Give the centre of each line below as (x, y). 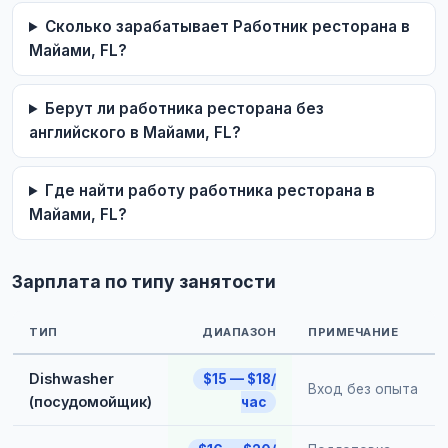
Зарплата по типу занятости (144, 281)
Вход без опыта (363, 389)
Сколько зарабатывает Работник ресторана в (228, 26)
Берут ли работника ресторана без (185, 108)
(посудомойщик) (90, 401)
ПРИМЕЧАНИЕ (353, 332)
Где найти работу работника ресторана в (210, 190)
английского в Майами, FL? (135, 132)
